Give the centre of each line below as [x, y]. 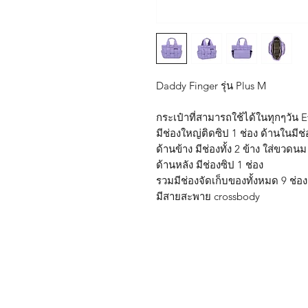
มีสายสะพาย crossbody [208, 196]
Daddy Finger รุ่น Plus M [211, 86]
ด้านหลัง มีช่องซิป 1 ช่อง [210, 165]
